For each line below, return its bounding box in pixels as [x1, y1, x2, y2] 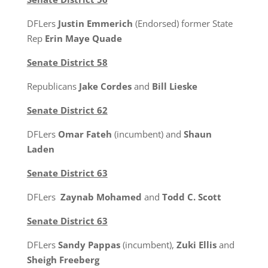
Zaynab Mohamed [60, 191, 142, 203]
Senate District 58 [26, 56, 108, 68]
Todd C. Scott [162, 191, 221, 203]
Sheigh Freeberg [26, 254, 99, 266]
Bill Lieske [151, 80, 197, 92]
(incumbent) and [111, 128, 184, 140]
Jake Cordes [78, 80, 132, 92]
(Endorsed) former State [135, 17, 233, 29]
